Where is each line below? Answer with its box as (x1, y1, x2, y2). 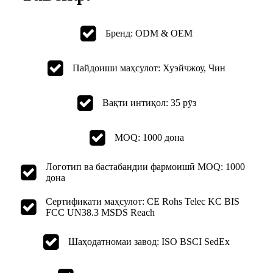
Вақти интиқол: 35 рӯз (102, 97, 196, 108)
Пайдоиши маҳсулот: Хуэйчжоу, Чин (73, 62, 225, 73)
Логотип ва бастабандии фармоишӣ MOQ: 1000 (46, 161, 245, 172)
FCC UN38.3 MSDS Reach (46, 207, 155, 218)
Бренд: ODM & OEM (105, 27, 193, 38)
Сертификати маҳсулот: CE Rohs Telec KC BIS (46, 196, 239, 207)
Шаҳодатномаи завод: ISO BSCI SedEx (68, 236, 230, 247)
